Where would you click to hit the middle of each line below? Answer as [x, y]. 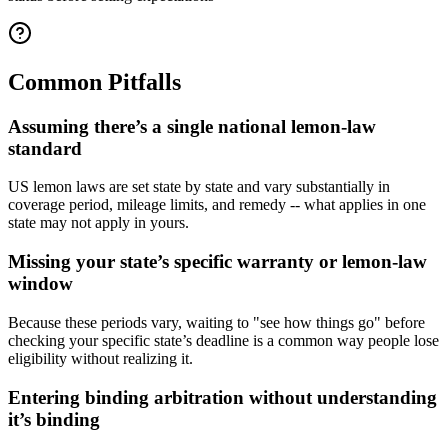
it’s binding [54, 419]
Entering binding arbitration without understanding [222, 397]
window [40, 284]
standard [45, 148]
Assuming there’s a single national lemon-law [192, 126]
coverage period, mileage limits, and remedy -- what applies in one [217, 205]
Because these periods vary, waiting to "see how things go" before [216, 322]
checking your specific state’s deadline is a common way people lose [223, 340]
